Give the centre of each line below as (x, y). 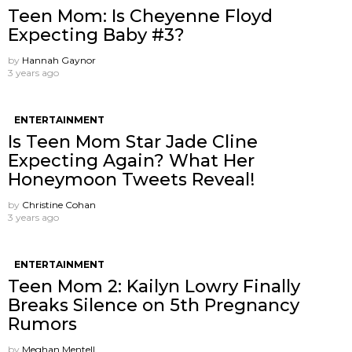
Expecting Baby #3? (96, 35)
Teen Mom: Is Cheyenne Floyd (140, 16)
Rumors (42, 324)
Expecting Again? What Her (131, 161)
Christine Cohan (59, 205)
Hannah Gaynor (59, 60)
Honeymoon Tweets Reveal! (131, 180)
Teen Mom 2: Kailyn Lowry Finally (154, 287)
